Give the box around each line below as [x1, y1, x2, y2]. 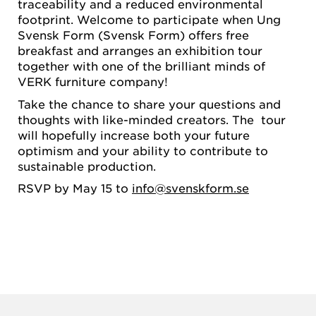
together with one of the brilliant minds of [18, 59, 265, 73]
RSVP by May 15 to [18, 181, 132, 195]
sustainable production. [18, 158, 156, 173]
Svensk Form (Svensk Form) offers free [18, 28, 249, 42]
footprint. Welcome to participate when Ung [18, 12, 281, 27]
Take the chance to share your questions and [18, 96, 281, 111]
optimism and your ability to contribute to [18, 142, 268, 157]
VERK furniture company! [18, 74, 168, 89]
